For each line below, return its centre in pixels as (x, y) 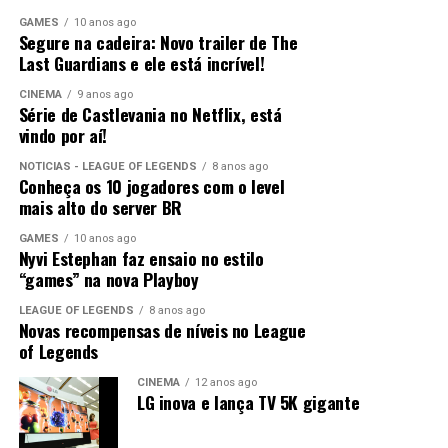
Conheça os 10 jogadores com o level (151, 186)
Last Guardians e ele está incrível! (141, 63)
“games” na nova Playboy (108, 279)
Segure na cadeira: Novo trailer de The (158, 42)
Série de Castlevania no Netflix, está (150, 114)
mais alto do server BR (100, 207)
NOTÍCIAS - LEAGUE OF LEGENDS (107, 167)
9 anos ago (104, 95)
